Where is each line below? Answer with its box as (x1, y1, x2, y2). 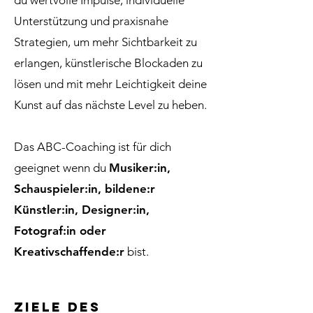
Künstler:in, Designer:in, (14, 203, 150, 217)
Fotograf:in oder (14, 224, 106, 238)
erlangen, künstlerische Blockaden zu (14, 56, 203, 70)
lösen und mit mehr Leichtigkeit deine (14, 77, 207, 91)
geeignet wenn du (14, 161, 109, 175)
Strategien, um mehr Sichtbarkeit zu (14, 35, 197, 49)
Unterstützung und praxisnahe (14, 14, 168, 28)
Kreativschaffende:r (14, 245, 124, 259)
